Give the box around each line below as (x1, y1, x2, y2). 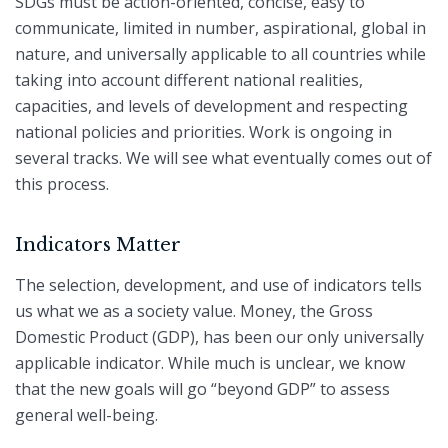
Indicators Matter (15, 233, 181, 256)
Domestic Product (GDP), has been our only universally (15, 326, 424, 349)
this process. (15, 172, 109, 195)
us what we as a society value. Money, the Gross (15, 300, 373, 323)
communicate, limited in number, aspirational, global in (15, 16, 426, 39)
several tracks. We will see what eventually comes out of (15, 146, 432, 169)
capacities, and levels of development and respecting (15, 94, 408, 117)
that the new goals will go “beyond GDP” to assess (15, 378, 390, 401)
